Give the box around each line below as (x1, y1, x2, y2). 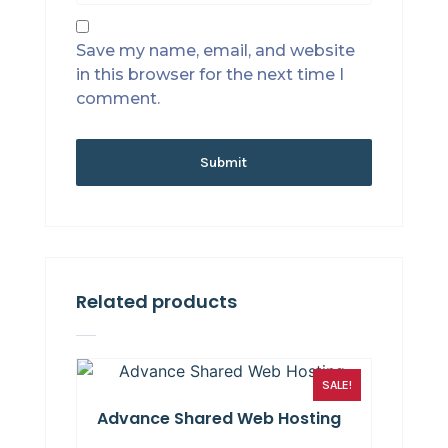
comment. (75, 89, 160, 109)
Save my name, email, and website (75, 41, 355, 61)
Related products (75, 289, 237, 315)
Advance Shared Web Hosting (96, 407, 341, 431)
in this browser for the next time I (75, 65, 344, 85)
